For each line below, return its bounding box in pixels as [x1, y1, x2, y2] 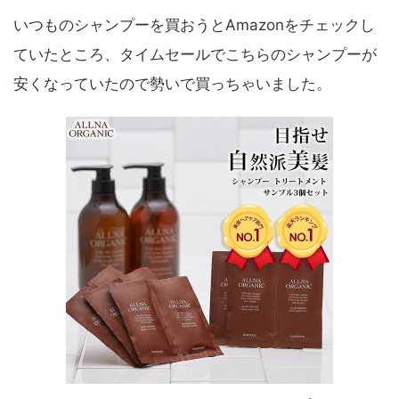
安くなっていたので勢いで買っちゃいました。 [13, 75, 331, 93]
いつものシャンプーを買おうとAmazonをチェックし [13, 16, 375, 34]
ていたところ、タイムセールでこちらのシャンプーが [13, 45, 377, 63]
